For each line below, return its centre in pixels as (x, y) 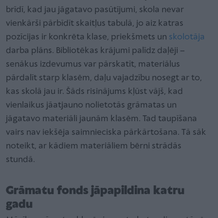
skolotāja (187, 37)
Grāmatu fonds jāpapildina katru (95, 191)
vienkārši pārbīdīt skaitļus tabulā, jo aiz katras (95, 23)
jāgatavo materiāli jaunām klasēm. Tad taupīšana (101, 119)
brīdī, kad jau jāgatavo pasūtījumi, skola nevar (95, 10)
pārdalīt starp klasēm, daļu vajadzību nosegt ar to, (104, 78)
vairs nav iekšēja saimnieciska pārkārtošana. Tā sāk (106, 132)
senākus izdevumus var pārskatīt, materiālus (93, 64)
